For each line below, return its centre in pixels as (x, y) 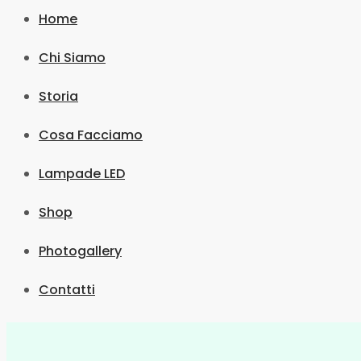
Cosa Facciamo (91, 135)
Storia (58, 96)
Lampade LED (82, 174)
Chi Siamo (72, 58)
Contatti (67, 290)
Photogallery (80, 251)
